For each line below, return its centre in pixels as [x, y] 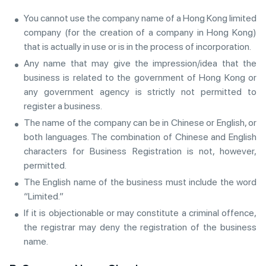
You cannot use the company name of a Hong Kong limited [140, 18]
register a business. [63, 106]
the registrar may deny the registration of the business [140, 227]
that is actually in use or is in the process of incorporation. [137, 47]
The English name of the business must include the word [140, 182]
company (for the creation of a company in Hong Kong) [140, 32]
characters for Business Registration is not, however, [140, 151]
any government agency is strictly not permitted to [140, 92]
